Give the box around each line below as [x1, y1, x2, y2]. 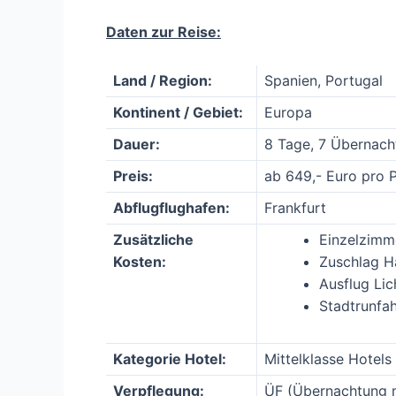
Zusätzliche [113, 230, 194, 248]
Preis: [113, 166, 153, 185]
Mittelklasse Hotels [264, 349, 392, 368]
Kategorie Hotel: [113, 349, 226, 368]
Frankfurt [264, 198, 326, 217]
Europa [264, 103, 312, 121]
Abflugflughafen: [113, 198, 230, 217]
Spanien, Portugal [264, 71, 383, 89]
